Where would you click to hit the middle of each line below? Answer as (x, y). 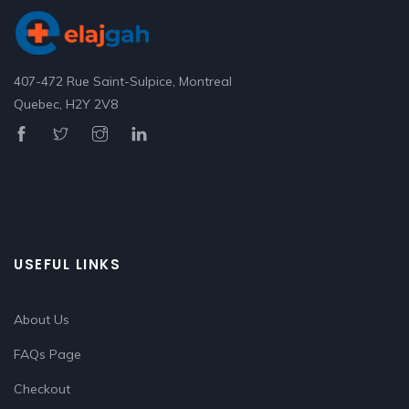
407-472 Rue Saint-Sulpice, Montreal (123, 81)
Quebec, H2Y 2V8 (66, 104)
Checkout (42, 389)
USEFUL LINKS (67, 264)
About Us (42, 320)
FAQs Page (47, 354)
